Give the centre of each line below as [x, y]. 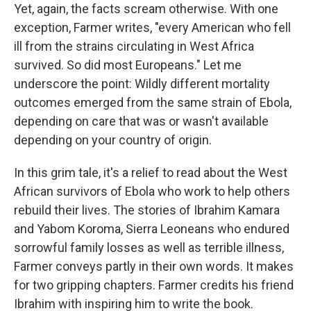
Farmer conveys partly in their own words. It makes [154, 267]
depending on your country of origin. [113, 140]
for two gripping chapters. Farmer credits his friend [154, 285]
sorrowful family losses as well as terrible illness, [149, 248]
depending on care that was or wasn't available [141, 121]
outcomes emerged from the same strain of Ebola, [153, 103]
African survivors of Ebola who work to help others [152, 192]
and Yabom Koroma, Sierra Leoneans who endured [152, 229]
